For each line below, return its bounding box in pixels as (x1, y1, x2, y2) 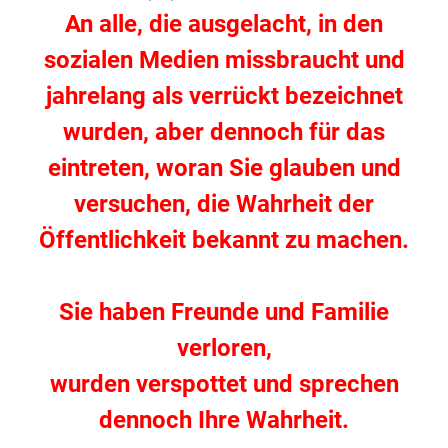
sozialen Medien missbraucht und (43, 46, 405, 75)
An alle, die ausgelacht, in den (65, 10, 383, 39)
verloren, (176, 334, 272, 363)
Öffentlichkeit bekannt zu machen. (39, 226, 409, 255)
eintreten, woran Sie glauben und (47, 154, 401, 183)
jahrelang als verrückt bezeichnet (45, 82, 403, 111)
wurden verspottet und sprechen (49, 370, 399, 399)
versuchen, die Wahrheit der (74, 190, 374, 219)
